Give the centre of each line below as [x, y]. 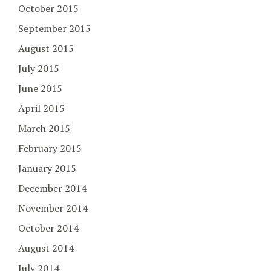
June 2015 [40, 89]
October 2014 [48, 228]
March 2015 [44, 129]
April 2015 [41, 109]
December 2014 [52, 188]
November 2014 [53, 208]
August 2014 [46, 248]
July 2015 [39, 69]
